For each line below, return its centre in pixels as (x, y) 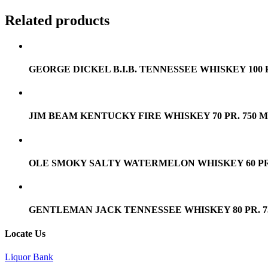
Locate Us (25, 233)
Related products (57, 20)
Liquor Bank (29, 257)
